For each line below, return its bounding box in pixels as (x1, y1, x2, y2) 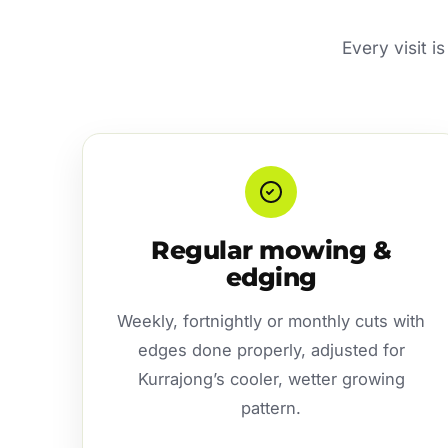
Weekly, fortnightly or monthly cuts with (117, 310, 426, 331)
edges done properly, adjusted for (137, 339, 405, 360)
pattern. (241, 397, 302, 418)
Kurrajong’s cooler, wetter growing (137, 368, 405, 389)
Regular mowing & (151, 234, 392, 265)
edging (225, 261, 317, 292)
